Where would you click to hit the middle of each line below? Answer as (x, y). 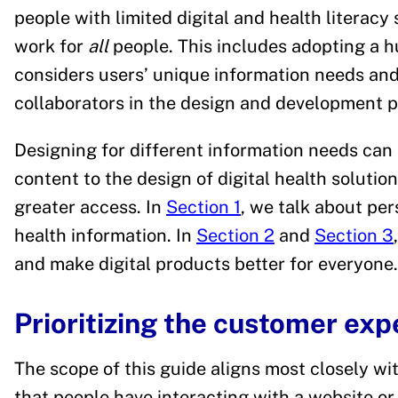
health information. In (105, 236)
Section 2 (235, 236)
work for (51, 47)
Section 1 (203, 207)
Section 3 (354, 236)
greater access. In (90, 207)
